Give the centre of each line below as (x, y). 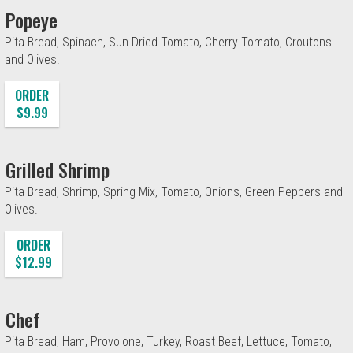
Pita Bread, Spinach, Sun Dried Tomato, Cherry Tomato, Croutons (168, 42)
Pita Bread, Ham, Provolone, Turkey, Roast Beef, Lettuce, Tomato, (168, 341)
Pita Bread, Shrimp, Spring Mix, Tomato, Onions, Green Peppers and (174, 191)
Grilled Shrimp (58, 169)
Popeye (32, 19)
